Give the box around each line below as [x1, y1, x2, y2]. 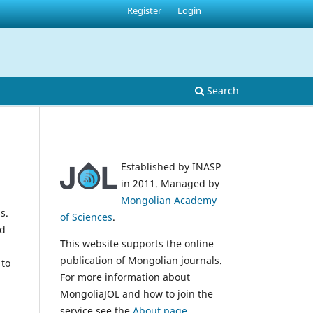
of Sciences [60, 210, 112, 224]
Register [127, 3, 162, 17]
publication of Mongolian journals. [60, 253, 222, 267]
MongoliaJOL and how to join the [60, 286, 213, 300]
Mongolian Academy [121, 193, 217, 207]
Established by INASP [121, 159, 221, 173]
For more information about [60, 270, 190, 284]
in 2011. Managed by [121, 176, 219, 190]
